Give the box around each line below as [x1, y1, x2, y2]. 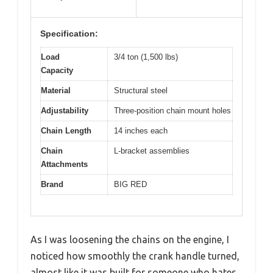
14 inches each [114, 126, 168, 135]
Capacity [41, 65, 73, 75]
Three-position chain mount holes [114, 105, 231, 115]
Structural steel [114, 85, 168, 95]
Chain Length [41, 126, 91, 135]
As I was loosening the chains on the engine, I [30, 234, 229, 246]
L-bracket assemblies [114, 146, 190, 155]
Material [41, 85, 71, 95]
